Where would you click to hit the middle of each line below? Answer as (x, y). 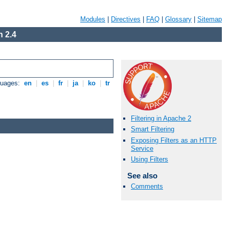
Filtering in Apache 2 (161, 119)
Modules (93, 19)
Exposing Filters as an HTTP (174, 140)
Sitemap (210, 19)
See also (142, 175)
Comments (147, 186)
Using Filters (150, 159)
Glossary (178, 19)
